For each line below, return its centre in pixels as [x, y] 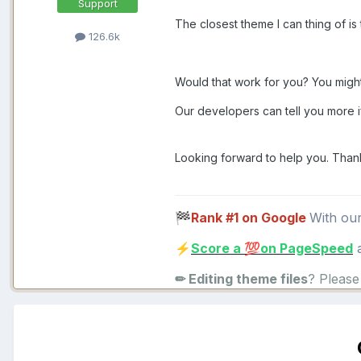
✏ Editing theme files [241, 278]
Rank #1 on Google [249, 217]
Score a [218, 248]
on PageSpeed [307, 248]
